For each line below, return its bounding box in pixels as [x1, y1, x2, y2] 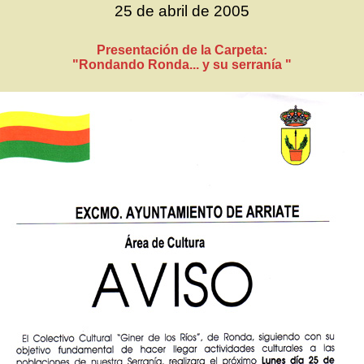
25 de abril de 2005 [115, 2, 249, 19]
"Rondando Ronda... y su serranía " [72, 58, 292, 71]
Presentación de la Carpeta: [97, 43, 267, 57]
